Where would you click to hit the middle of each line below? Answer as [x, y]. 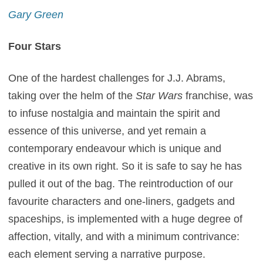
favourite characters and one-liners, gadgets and [122, 201]
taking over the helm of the [72, 96]
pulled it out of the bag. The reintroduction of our [121, 184]
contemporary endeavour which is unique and [115, 149]
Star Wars [159, 96]
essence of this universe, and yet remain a [107, 131]
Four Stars [35, 46]
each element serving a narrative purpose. [107, 254]
